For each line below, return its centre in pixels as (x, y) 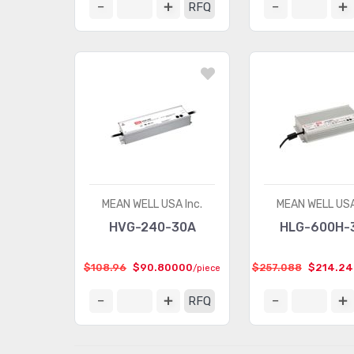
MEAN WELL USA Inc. (153, 204)
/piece (207, 268)
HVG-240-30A (152, 227)
